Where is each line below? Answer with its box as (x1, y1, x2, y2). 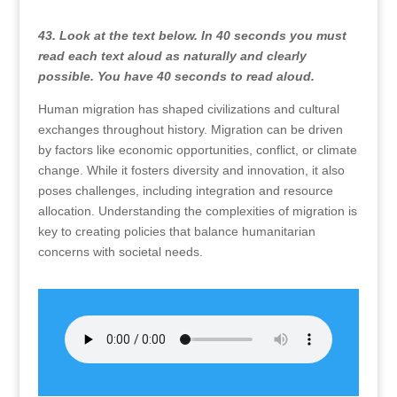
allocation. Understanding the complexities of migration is (37, 204, 357, 218)
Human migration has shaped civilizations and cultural (37, 102, 339, 116)
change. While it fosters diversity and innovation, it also (37, 163, 345, 177)
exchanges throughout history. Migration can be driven (37, 122, 343, 136)
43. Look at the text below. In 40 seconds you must (37, 28, 346, 43)
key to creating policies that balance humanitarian (37, 224, 315, 238)
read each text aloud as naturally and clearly (37, 49, 307, 63)
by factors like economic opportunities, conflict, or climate (37, 143, 357, 157)
